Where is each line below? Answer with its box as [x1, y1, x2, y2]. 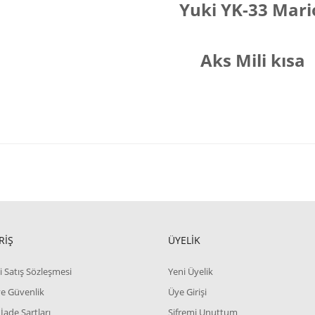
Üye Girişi [167, 285, 207, 298]
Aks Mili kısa [200, 49, 305, 72]
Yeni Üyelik [167, 265, 213, 278]
